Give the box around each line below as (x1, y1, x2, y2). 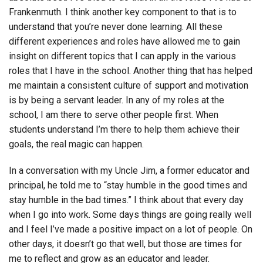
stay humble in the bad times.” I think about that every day (9, 194, 244, 206)
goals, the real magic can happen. (9, 139, 146, 150)
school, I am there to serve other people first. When (9, 109, 218, 121)
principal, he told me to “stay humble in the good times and (9, 180, 247, 191)
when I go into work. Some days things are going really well (9, 209, 251, 221)
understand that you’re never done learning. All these (9, 21, 222, 33)
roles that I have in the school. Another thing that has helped (9, 65, 252, 77)
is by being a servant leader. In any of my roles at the (9, 95, 224, 106)
